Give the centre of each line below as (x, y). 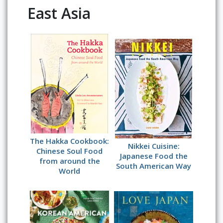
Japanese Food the (154, 156)
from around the (69, 161)
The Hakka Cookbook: (69, 141)
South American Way (154, 166)
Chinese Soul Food (69, 151)
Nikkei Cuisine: (154, 146)
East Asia (59, 13)
